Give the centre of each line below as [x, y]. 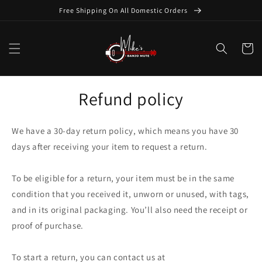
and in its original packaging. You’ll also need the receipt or [130, 209]
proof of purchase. [48, 225]
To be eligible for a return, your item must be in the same [123, 178]
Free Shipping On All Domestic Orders [124, 10]
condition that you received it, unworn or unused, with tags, [131, 194]
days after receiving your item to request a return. [110, 146]
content [34, 17]
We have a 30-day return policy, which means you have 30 [125, 130]
